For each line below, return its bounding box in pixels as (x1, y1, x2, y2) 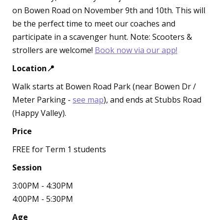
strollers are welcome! (12, 45, 95, 55)
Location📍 (12, 63, 55, 74)
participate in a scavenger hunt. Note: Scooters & (12, 31, 192, 42)
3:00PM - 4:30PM (12, 180, 73, 191)
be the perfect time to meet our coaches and (12, 18, 175, 29)
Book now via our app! (95, 45, 177, 55)
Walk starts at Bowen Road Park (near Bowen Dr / (12, 81, 196, 92)
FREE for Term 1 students (12, 144, 106, 155)
